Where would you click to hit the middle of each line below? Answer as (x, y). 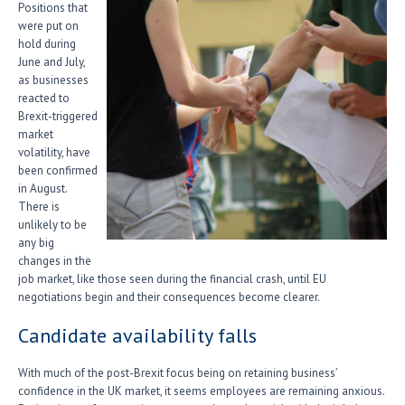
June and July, (52, 62)
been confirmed (58, 170)
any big (36, 243)
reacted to (44, 98)
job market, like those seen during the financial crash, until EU (172, 279)
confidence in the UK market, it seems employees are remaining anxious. (201, 391)
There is (39, 207)
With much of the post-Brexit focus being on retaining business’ (178, 373)
